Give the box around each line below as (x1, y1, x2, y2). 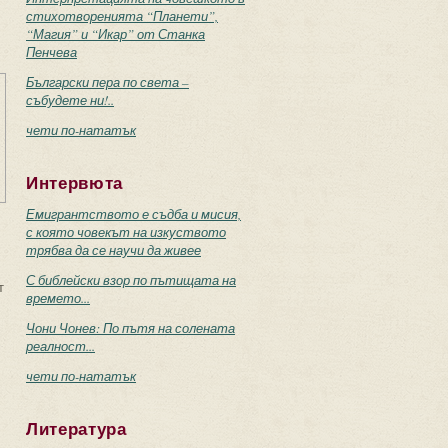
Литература (26, 420, 127, 439)
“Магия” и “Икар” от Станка (26, 25, 205, 43)
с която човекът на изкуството (26, 223, 226, 241)
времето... (26, 289, 90, 307)
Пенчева (26, 43, 77, 61)
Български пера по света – (26, 73, 189, 91)
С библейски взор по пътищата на (26, 271, 236, 289)
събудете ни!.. (26, 91, 114, 109)
